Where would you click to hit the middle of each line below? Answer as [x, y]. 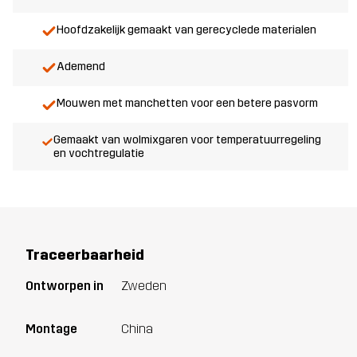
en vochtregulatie [98, 154]
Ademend [81, 66]
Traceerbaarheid [85, 255]
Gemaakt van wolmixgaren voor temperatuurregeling [187, 140]
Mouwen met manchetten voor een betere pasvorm [187, 103]
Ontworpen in [65, 286]
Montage [51, 328]
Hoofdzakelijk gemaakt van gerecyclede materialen [186, 29]
